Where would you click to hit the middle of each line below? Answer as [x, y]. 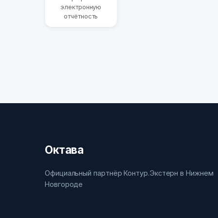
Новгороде [64, 184]
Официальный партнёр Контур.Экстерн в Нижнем [129, 173]
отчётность [81, 16]
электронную [81, 7]
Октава [64, 149]
